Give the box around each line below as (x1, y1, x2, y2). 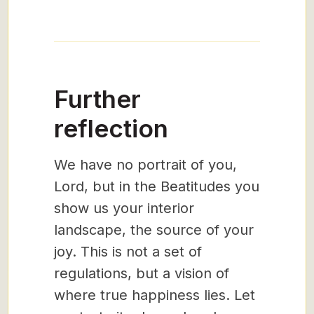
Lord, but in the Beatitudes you (54, 178, 259, 195)
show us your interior (54, 200, 194, 217)
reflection (54, 114, 168, 143)
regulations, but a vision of (54, 265, 229, 282)
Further (54, 84, 141, 114)
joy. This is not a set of (54, 243, 202, 260)
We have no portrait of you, (54, 156, 237, 173)
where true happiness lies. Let (54, 287, 255, 303)
